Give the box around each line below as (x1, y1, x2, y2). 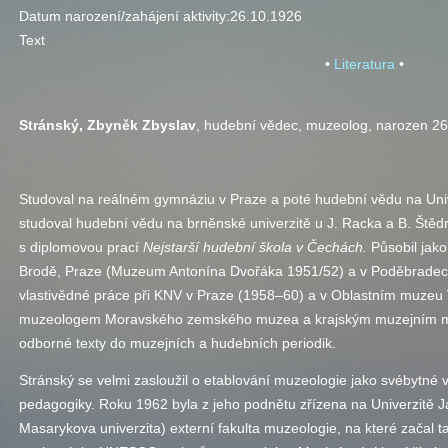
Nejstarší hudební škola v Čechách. (143, 239, 371, 255)
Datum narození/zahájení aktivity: (19, 8, 230, 24)
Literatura (333, 56, 395, 72)
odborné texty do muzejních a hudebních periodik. (19, 335, 336, 351)
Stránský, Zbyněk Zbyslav (19, 117, 196, 133)
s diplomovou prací (19, 239, 143, 255)
